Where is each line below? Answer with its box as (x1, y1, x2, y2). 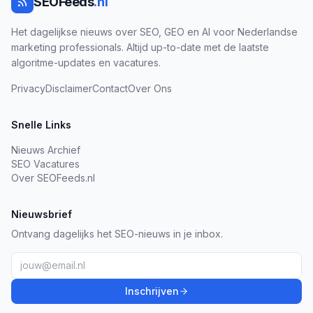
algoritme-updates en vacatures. (11, 57, 161, 69)
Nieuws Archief (11, 144, 80, 156)
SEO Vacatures (11, 158, 80, 170)
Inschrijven (124, 285, 179, 298)
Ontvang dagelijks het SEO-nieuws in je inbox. (11, 228, 223, 240)
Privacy (11, 82, 45, 95)
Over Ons (128, 82, 172, 95)
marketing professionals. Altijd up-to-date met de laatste (11, 41, 269, 54)
